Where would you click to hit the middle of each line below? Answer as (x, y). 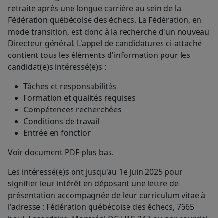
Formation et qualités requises (80, 98)
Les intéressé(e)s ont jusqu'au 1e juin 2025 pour (95, 172)
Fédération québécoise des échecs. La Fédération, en (105, 20)
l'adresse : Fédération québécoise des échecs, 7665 (101, 207)
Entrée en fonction (58, 133)
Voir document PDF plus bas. (61, 153)
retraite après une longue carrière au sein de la (94, 9)
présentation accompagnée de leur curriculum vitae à (107, 195)
